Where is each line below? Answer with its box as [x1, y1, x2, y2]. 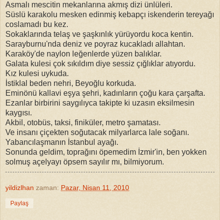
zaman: [36, 183, 61, 192]
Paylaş [10, 199, 28, 207]
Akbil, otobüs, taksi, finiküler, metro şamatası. [5, 118, 161, 127]
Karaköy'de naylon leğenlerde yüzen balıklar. [5, 49, 162, 58]
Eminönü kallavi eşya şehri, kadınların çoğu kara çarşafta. [5, 88, 205, 97]
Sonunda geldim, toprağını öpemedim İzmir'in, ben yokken [5, 147, 207, 156]
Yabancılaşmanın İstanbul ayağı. [5, 137, 118, 146]
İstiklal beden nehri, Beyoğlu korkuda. [5, 79, 136, 87]
